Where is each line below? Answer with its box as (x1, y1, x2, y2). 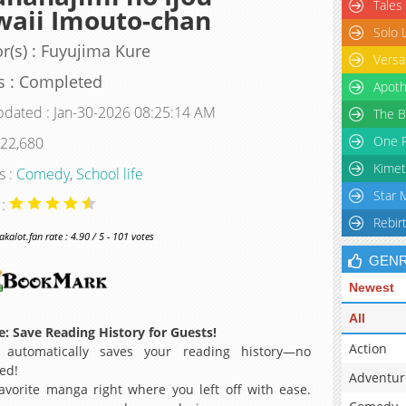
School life (75, 163, 143, 184)
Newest (349, 280, 394, 295)
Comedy (15, 163, 70, 184)
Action (349, 340, 387, 357)
